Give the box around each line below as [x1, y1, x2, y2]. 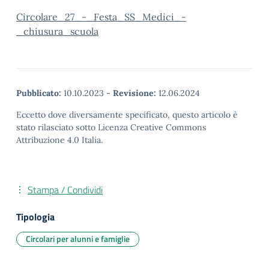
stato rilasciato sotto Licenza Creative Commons [16, 122, 207, 133]
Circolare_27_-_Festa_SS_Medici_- [16, 11, 186, 23]
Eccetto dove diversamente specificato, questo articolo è [16, 109, 238, 120]
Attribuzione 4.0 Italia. [16, 134, 103, 145]
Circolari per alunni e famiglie [26, 232, 130, 245]
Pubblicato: [16, 88, 61, 98]
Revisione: [113, 88, 156, 98]
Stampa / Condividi [28, 183, 103, 197]
